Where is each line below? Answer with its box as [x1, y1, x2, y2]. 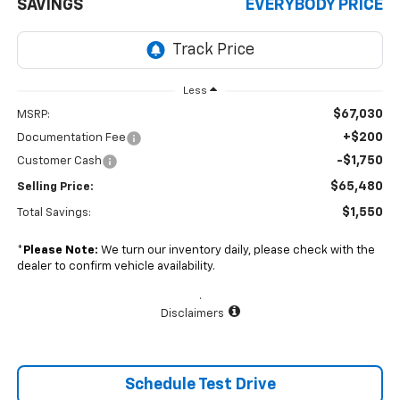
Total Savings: [16, 207, 91, 220]
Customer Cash [16, 155, 102, 168]
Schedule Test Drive [124, 377, 276, 394]
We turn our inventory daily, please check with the [97, 245, 375, 257]
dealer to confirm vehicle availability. [16, 261, 215, 273]
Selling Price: [16, 181, 94, 194]
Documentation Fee [16, 132, 126, 145]
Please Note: [22, 245, 98, 257]
